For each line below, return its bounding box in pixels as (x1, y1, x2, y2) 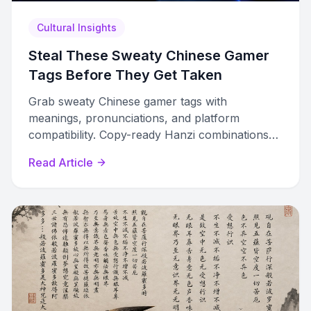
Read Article (28, 155, 93, 169)
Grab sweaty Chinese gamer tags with (28, 94, 227, 108)
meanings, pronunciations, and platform (28, 111, 239, 125)
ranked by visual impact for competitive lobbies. (28, 144, 280, 158)
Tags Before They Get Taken (28, 67, 222, 83)
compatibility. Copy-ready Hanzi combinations (28, 128, 269, 142)
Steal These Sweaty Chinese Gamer (28, 47, 269, 64)
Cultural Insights (37, 22, 117, 33)
